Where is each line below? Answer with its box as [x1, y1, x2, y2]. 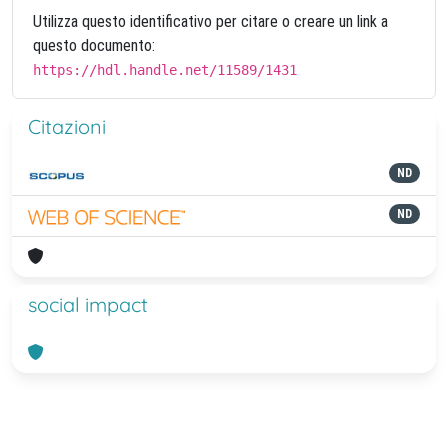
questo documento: [33, 36, 155, 55]
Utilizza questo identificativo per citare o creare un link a [33, 12, 388, 31]
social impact [28, 292, 148, 317]
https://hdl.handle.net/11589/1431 [33, 62, 297, 78]
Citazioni [28, 114, 106, 139]
